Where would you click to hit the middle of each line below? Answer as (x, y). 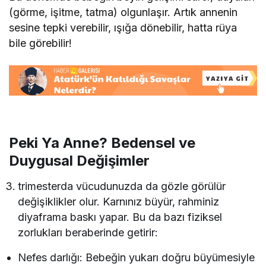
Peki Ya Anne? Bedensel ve (102, 143)
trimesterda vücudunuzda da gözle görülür (122, 186)
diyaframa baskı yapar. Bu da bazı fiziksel (120, 217)
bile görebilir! (41, 43)
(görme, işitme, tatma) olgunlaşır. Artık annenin (123, 12)
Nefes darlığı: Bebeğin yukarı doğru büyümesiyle (137, 258)
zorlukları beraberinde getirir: (88, 233)
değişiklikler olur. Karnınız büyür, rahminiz (119, 202)
